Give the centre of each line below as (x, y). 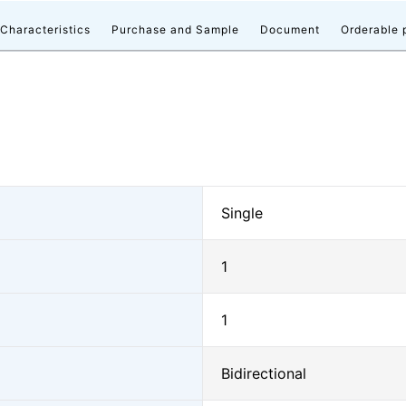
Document (290, 29)
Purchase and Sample (175, 29)
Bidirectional (264, 373)
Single (242, 213)
